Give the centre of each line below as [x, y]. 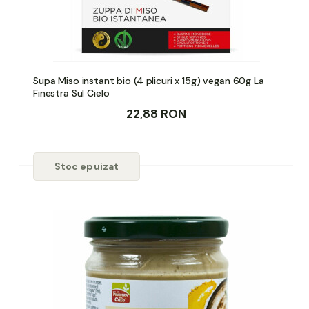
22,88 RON [156, 113]
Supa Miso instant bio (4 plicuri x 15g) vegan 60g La [149, 80]
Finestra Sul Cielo [71, 93]
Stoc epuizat [87, 166]
